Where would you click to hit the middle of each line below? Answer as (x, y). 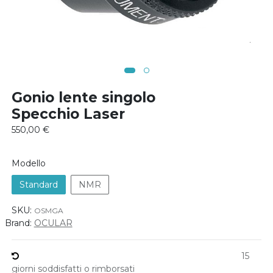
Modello (28, 163)
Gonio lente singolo (83, 97)
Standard (38, 185)
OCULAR (53, 223)
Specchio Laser (68, 114)
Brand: (18, 223)
